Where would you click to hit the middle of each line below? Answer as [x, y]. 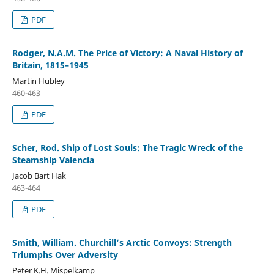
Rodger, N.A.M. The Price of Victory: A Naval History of [127, 53]
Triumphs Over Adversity [65, 255]
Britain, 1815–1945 [50, 65]
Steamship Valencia [53, 160]
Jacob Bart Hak [39, 176]
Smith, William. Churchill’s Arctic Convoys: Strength [122, 243]
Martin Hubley [38, 81]
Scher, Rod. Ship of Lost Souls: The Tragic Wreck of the [127, 148]
